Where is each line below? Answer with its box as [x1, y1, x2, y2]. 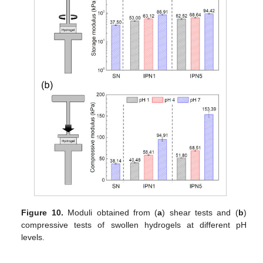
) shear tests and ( [162, 207, 238, 217]
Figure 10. [21, 207, 63, 217]
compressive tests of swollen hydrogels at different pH [21, 220, 247, 230]
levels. [21, 232, 45, 242]
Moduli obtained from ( [63, 207, 158, 217]
